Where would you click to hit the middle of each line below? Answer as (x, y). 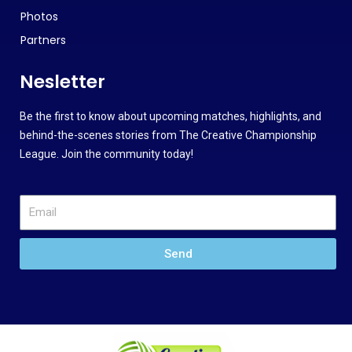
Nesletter (62, 81)
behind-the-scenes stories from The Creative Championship (168, 135)
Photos (39, 16)
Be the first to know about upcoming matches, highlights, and (170, 116)
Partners (43, 40)
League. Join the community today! (106, 154)
